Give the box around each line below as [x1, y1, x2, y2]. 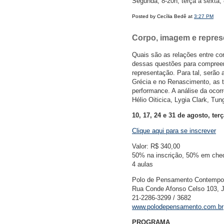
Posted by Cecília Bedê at [132, 13, 194, 19]
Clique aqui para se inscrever [132, 127, 216, 135]
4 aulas [132, 160, 153, 168]
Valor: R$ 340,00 [132, 142, 180, 150]
